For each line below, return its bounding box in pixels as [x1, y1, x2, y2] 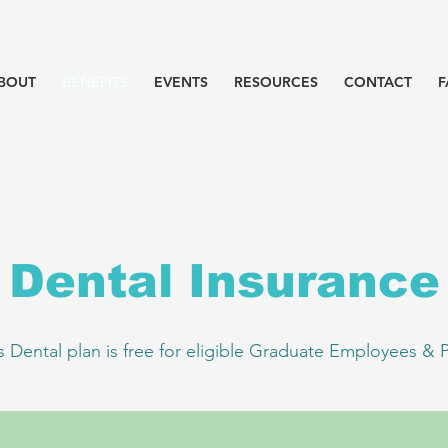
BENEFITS [62, 73, 128, 91]
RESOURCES [234, 73, 318, 91]
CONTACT [344, 73, 412, 91]
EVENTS [154, 73, 208, 91]
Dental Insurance [8, 255, 440, 307]
